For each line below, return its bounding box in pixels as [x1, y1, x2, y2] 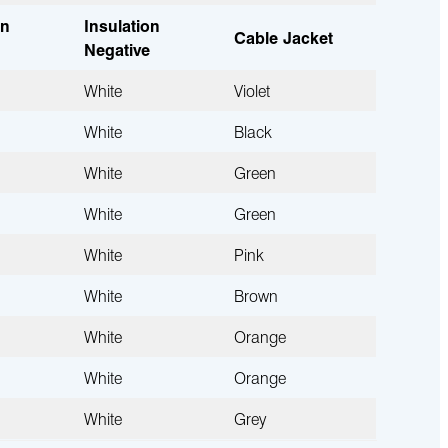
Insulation [83, 14, 160, 36]
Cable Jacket [233, 26, 333, 48]
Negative [83, 38, 150, 60]
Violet [233, 79, 270, 101]
